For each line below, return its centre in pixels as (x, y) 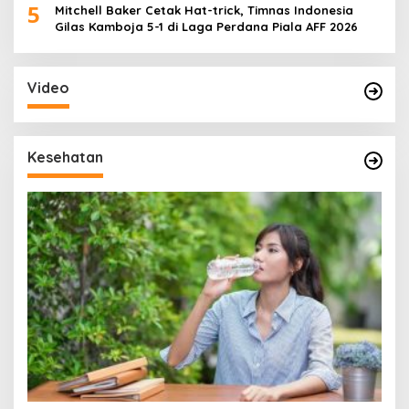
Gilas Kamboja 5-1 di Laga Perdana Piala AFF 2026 (207, 27)
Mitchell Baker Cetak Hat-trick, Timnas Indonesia (204, 10)
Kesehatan (65, 157)
